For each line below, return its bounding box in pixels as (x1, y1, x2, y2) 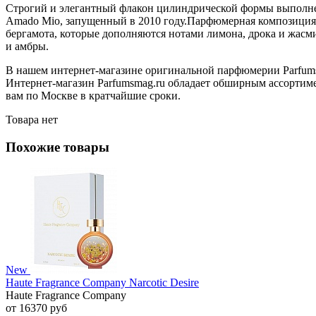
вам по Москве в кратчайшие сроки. (6, 89, 181, 102)
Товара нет (6, 113, 58, 126)
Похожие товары (6, 139, 109, 154)
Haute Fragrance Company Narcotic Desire (6, 276, 199, 289)
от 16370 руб (6, 302, 67, 315)
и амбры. (6, 39, 49, 52)
